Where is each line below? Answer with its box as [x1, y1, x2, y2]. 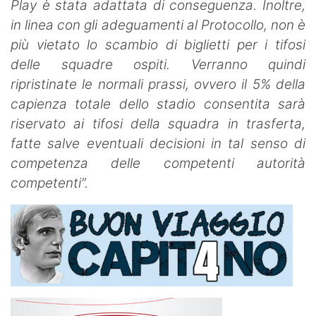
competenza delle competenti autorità [11, 154, 305, 171]
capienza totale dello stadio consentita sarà [11, 95, 305, 112]
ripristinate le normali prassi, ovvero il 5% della [11, 75, 305, 92]
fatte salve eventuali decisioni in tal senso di [11, 135, 305, 152]
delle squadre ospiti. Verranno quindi [11, 56, 305, 73]
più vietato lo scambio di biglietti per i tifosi [11, 36, 305, 53]
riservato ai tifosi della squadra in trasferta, [11, 115, 305, 132]
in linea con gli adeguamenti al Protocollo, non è [11, 16, 305, 33]
